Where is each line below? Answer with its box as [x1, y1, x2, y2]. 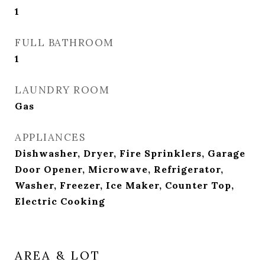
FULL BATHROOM [15, 36, 114, 49]
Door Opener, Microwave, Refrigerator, [15, 163, 224, 175]
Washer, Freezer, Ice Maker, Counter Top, [15, 179, 234, 191]
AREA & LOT [15, 248, 101, 263]
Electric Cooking [15, 195, 105, 207]
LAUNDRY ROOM [15, 83, 109, 96]
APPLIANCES [15, 131, 85, 144]
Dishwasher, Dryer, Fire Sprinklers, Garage [15, 147, 245, 159]
